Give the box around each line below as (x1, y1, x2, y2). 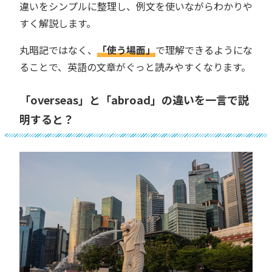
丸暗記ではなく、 (19, 42, 97, 57)
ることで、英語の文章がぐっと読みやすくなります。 (19, 59, 251, 74)
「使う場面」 (97, 42, 155, 57)
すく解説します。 (19, 16, 96, 30)
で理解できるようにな (155, 42, 253, 57)
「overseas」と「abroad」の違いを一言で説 (19, 92, 249, 107)
